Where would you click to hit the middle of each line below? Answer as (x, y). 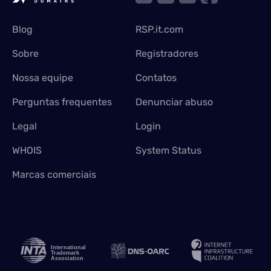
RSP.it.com (159, 29)
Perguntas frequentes (62, 102)
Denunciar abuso (174, 102)
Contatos (156, 78)
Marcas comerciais (54, 175)
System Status (168, 150)
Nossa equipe (43, 78)
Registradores (167, 54)
